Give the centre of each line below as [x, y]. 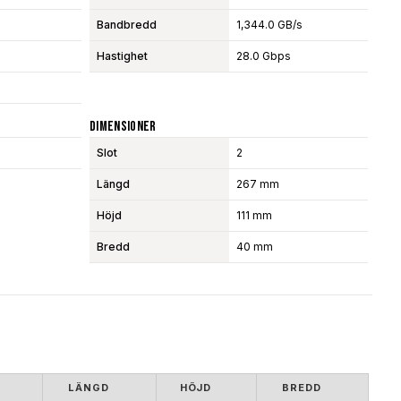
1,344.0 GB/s [269, 24]
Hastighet [122, 55]
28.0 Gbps [263, 55]
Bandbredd [126, 24]
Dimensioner [123, 126]
